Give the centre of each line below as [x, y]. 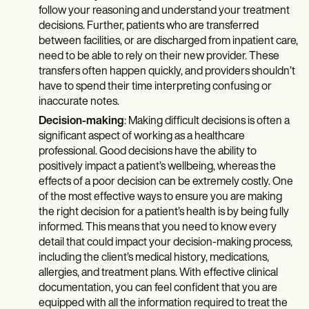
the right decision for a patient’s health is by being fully [164, 213]
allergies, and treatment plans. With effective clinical [158, 273]
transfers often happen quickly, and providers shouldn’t [167, 72]
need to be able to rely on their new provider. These [159, 57]
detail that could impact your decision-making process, [166, 243]
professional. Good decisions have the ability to [148, 152]
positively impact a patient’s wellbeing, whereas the [157, 167]
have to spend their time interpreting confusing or [155, 87]
